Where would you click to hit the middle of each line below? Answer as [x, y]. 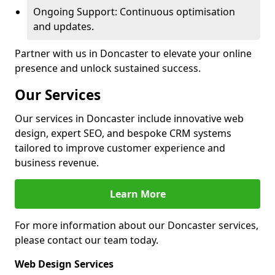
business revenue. [57, 163]
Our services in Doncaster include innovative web [129, 118]
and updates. [64, 26]
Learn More [137, 194]
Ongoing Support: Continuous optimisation [134, 12]
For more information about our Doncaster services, [137, 225]
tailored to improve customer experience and [120, 148]
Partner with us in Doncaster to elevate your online [133, 53]
